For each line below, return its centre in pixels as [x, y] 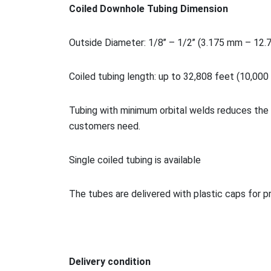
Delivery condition [110, 261]
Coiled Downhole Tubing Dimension [149, 8]
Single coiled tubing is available [135, 160]
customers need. [105, 126]
